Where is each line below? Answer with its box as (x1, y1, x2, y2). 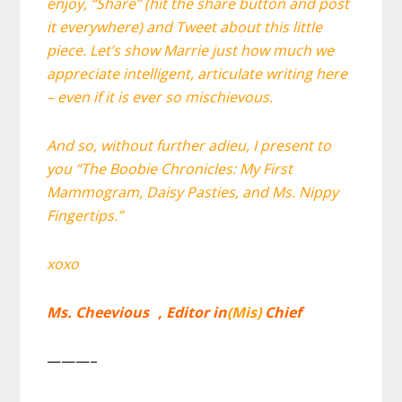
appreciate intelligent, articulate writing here (47, 63, 348, 83)
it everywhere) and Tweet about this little (47, 16, 323, 37)
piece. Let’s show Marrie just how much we (47, 39, 335, 60)
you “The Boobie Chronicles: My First (47, 158, 293, 179)
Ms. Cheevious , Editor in (47, 301, 228, 322)
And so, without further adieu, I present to (47, 135, 332, 155)
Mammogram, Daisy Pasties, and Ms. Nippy (47, 181, 339, 202)
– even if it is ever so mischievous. (47, 86, 274, 107)
